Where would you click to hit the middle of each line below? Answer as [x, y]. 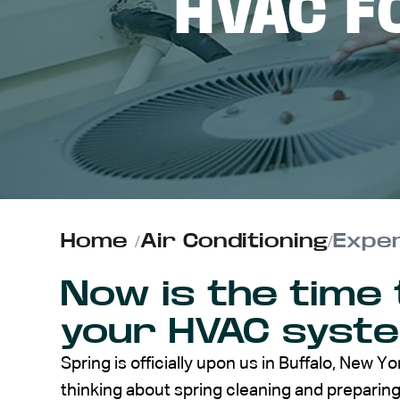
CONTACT [233, 98]
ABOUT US [240, 48]
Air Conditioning [234, 241]
